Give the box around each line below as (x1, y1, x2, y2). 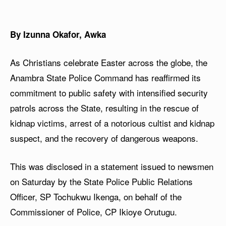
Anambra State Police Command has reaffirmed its (10, 71, 201, 84)
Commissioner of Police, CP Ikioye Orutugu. (10, 205, 177, 218)
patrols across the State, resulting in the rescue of (10, 101, 199, 114)
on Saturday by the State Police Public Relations (10, 175, 193, 188)
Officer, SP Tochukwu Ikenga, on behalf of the (10, 190, 182, 203)
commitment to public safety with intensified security (10, 86, 208, 99)
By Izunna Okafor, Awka (10, 28, 106, 40)
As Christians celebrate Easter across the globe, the (10, 56, 207, 69)
